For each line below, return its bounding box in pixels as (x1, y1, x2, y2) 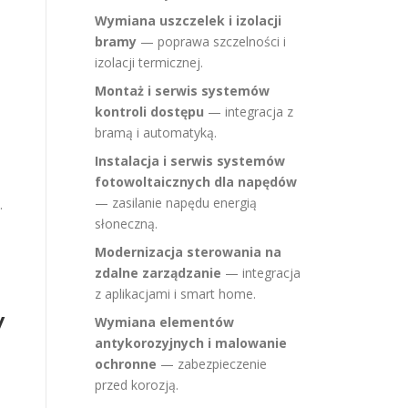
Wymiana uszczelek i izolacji (95, 12, 281, 29)
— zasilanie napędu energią (95, 194, 257, 211)
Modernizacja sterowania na (95, 243, 281, 260)
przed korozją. (95, 376, 178, 393)
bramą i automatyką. (95, 124, 217, 141)
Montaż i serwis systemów (95, 82, 270, 99)
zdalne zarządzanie (95, 264, 221, 281)
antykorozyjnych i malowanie (95, 334, 287, 352)
